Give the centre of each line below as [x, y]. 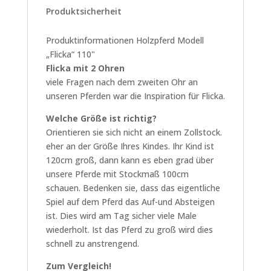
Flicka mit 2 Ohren [85, 68]
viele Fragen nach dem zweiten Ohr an [122, 82]
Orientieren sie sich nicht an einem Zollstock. [134, 132]
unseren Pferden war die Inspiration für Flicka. [135, 96]
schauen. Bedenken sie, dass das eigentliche [133, 188]
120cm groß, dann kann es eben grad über [129, 160]
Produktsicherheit [83, 11]
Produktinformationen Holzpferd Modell [125, 40]
